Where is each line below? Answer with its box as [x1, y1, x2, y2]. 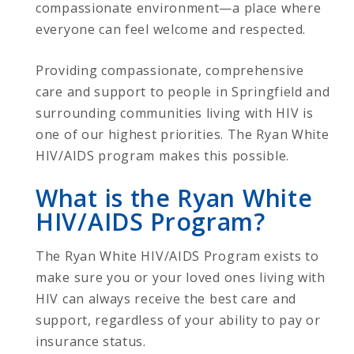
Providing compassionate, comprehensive [36, 61, 304, 79]
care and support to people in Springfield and [36, 82, 330, 100]
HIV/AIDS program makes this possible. [36, 146, 289, 164]
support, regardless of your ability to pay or [36, 311, 321, 329]
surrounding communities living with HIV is [36, 104, 314, 122]
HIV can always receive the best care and [36, 289, 297, 307]
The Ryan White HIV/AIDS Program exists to [36, 247, 319, 265]
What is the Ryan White [36, 181, 313, 214]
